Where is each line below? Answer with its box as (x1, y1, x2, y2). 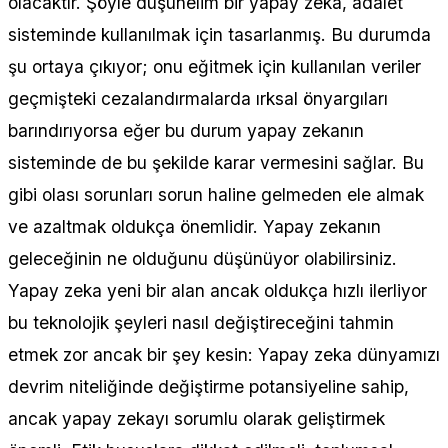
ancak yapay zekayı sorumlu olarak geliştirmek (8, 407, 385, 429)
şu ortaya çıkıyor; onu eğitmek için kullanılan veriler (8, 55, 421, 77)
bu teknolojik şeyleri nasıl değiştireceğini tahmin (8, 311, 394, 333)
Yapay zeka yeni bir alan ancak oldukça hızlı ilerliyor (8, 279, 427, 301)
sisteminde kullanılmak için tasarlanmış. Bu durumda (8, 23, 431, 45)
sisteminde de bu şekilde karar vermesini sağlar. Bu (8, 151, 424, 173)
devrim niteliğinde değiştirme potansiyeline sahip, (8, 375, 409, 397)
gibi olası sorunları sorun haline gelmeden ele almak (8, 183, 424, 205)
